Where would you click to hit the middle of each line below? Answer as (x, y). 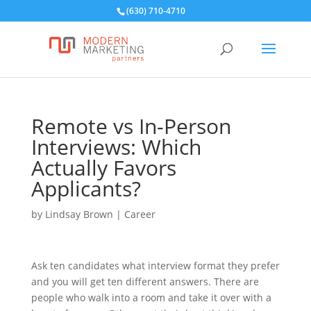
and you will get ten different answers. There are (145, 281)
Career (140, 214)
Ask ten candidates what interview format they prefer (155, 266)
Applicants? (86, 188)
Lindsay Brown (79, 214)
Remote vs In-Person (131, 126)
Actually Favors (103, 168)
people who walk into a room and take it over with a (151, 297)
